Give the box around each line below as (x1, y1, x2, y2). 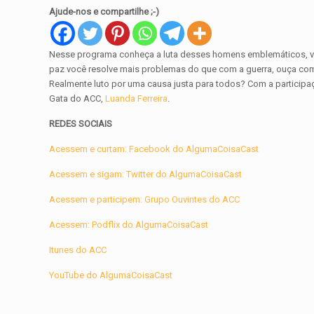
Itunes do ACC (49, 245, 107, 256)
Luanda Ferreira (103, 93, 168, 104)
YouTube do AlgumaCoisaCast (49, 270, 173, 281)
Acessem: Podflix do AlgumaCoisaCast (49, 219, 209, 231)
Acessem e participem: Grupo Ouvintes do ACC (49, 194, 240, 205)
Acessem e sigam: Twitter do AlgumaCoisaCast (49, 169, 243, 180)
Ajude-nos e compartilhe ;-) (49, 6, 160, 18)
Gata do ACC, (49, 93, 104, 104)
